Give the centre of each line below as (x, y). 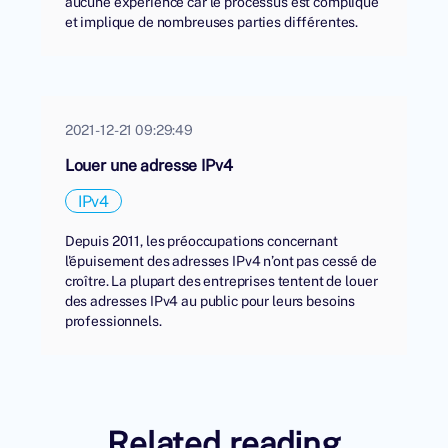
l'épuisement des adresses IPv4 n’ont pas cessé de (220, 261)
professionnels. (113, 321)
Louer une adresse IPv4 (148, 165)
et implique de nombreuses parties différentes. (211, 22)
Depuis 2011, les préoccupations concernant (201, 241)
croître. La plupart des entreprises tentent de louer (221, 281)
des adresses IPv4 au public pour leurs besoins (210, 301)
